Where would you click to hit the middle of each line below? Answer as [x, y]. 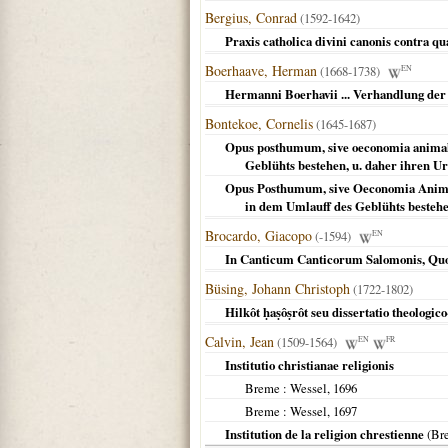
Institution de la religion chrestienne [324, 434]
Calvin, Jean [239, 341]
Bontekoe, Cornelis [259, 123]
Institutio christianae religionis [309, 365]
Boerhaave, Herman [261, 70]
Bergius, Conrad [251, 17]
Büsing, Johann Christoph [277, 288]
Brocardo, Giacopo [258, 235]
